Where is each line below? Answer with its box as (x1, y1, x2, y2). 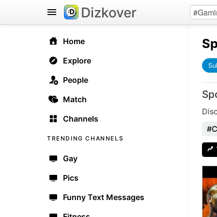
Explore (63, 56, 91, 65)
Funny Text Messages (63, 192, 144, 202)
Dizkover (81, 4, 137, 21)
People (63, 75, 88, 85)
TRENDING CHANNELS (47, 135, 124, 142)
